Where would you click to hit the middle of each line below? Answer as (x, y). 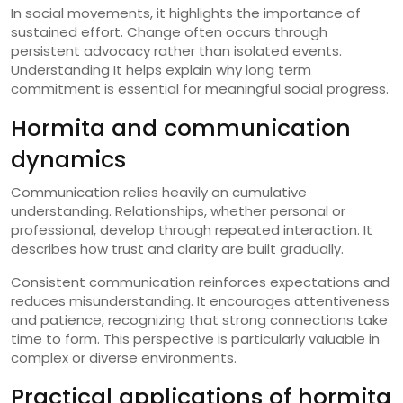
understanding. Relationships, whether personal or (178, 210)
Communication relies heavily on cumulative (159, 192)
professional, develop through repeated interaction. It (192, 229)
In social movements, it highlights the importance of (186, 13)
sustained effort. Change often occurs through (169, 31)
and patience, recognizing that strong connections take (199, 319)
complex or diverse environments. (124, 357)
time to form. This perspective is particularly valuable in (195, 338)
